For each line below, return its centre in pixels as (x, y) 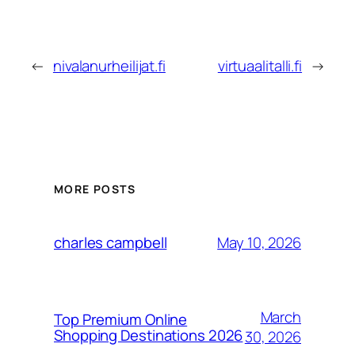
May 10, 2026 (259, 242)
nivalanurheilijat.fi (109, 65)
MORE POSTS (95, 189)
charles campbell (111, 243)
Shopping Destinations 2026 (149, 336)
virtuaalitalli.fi (260, 65)
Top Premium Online (121, 320)
